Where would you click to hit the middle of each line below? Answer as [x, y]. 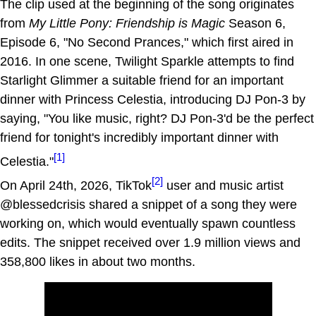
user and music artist [223, 185]
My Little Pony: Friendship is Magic [127, 23]
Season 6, [255, 23]
